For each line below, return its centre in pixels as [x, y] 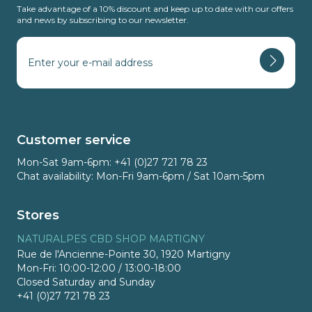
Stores [38, 216]
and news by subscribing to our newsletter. [103, 20]
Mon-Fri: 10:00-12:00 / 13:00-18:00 [99, 268]
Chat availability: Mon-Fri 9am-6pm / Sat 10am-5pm [141, 177]
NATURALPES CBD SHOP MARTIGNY [111, 239]
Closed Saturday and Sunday [86, 282]
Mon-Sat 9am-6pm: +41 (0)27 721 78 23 [112, 163]
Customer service [74, 140]
